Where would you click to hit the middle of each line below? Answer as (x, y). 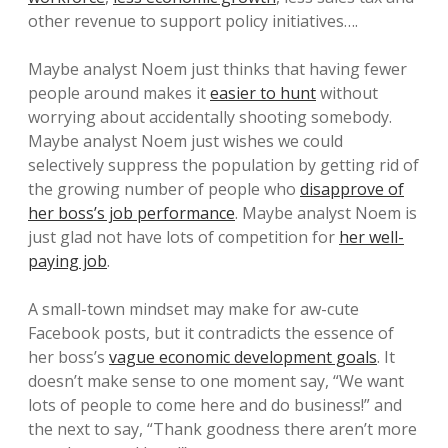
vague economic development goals (243, 357)
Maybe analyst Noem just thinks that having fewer (217, 69)
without (347, 93)
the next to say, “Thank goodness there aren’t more (222, 429)
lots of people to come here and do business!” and (215, 405)
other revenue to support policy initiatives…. (193, 21)
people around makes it (119, 93)
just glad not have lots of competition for (183, 237)
